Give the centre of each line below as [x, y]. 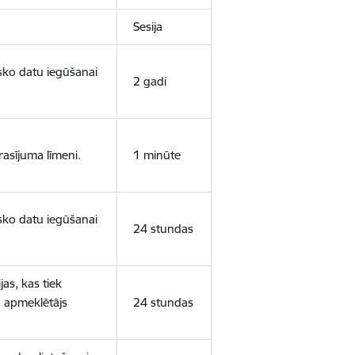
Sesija [147, 27]
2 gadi [149, 81]
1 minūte [157, 155]
